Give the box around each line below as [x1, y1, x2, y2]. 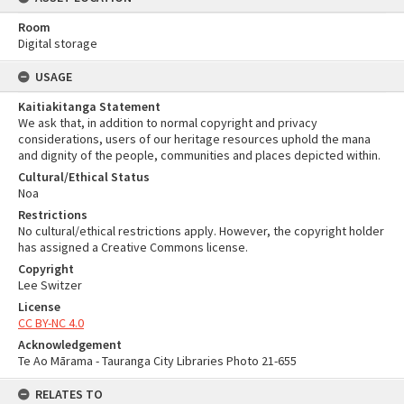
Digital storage [18, 35, 97, 51]
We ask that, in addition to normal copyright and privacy [18, 115, 317, 131]
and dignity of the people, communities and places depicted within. [18, 147, 381, 163]
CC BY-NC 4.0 [18, 315, 84, 331]
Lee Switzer [18, 277, 82, 293]
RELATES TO [35, 386, 103, 402]
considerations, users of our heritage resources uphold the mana [18, 131, 371, 147]
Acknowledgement [18, 336, 122, 353]
